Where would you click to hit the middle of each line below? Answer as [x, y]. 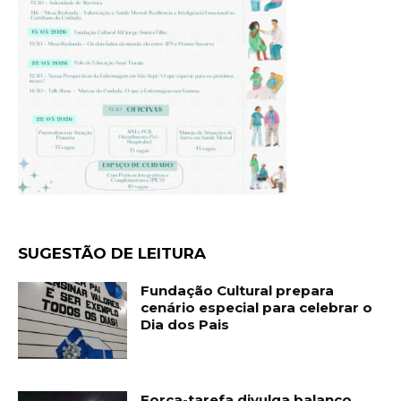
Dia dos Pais [185, 325]
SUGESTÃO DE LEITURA [112, 254]
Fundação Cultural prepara [238, 291]
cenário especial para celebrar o [257, 308]
